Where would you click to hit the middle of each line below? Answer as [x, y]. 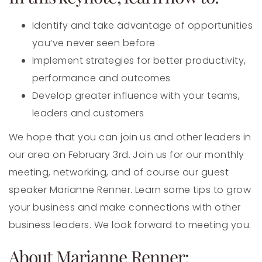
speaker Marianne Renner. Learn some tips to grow [130, 189]
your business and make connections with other [125, 207]
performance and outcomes [101, 78]
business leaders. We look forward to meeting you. [130, 225]
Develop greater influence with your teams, [136, 95]
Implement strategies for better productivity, [139, 60]
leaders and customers [88, 113]
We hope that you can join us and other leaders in [130, 137]
